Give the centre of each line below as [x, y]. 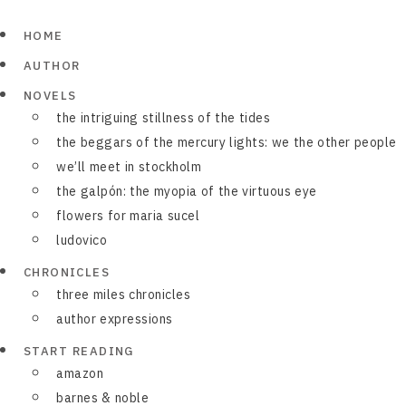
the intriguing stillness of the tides [163, 118]
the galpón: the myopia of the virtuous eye [187, 191]
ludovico [82, 240]
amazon [80, 373]
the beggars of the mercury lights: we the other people [227, 142]
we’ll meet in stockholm [129, 167]
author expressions [115, 319]
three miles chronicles [123, 295]
